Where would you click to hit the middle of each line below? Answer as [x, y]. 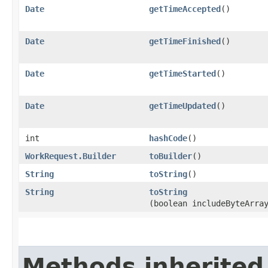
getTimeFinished [185, 41]
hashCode [168, 138]
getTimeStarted [182, 73]
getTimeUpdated [182, 106]
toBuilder [170, 156]
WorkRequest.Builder [71, 156]
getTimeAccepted [185, 9]
